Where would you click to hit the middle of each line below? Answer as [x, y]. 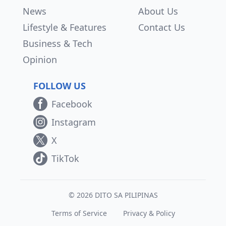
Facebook [72, 104]
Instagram [74, 122]
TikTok [65, 158]
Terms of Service [79, 213]
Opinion [40, 60]
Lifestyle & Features [65, 27]
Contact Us [161, 27]
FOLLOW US [60, 86]
